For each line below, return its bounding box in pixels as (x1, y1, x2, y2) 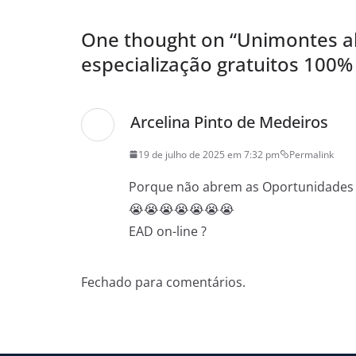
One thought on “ (81, 25, 237, 52)
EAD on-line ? (129, 222, 207, 240)
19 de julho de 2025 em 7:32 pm (138, 147, 280, 161)
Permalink (289, 147, 334, 161)
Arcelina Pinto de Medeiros (130, 110, 328, 133)
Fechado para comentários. (81, 273, 246, 291)
